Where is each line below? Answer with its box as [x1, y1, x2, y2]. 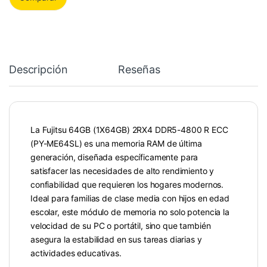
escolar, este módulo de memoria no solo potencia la [30, 206, 229, 217]
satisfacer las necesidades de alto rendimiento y [30, 165, 215, 176]
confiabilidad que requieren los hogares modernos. [30, 179, 224, 190]
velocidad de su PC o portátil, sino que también [30, 220, 211, 231]
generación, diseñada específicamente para [30, 151, 198, 162]
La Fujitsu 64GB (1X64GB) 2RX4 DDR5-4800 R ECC [30, 124, 228, 135]
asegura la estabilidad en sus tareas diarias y [30, 234, 202, 244]
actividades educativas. [30, 247, 122, 258]
